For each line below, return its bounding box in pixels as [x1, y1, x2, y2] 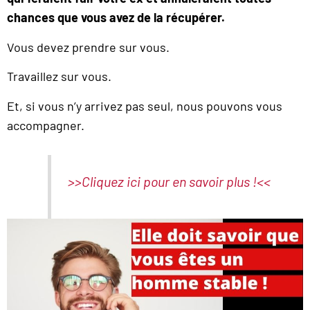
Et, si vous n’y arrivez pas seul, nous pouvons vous [7, 98, 282, 113]
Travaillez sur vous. [7, 69, 111, 84]
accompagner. [7, 117, 84, 133]
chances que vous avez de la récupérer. [7, 10, 225, 26]
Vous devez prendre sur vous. [7, 39, 170, 55]
